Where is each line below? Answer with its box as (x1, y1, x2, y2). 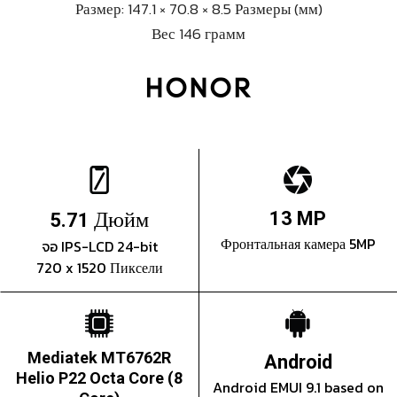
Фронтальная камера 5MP (220, 233, 376, 255)
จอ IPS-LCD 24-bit (41, 236, 158, 258)
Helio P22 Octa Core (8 (16, 369, 183, 388)
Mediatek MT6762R (27, 348, 171, 368)
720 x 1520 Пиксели (35, 257, 163, 279)
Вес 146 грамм (152, 22, 245, 46)
